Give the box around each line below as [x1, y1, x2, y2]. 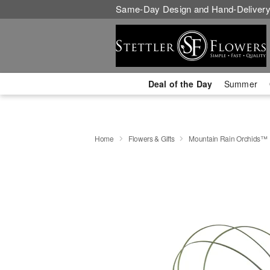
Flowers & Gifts [128, 133, 175, 143]
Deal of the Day [148, 78, 212, 90]
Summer [224, 78, 257, 90]
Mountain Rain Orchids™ [189, 133, 268, 143]
